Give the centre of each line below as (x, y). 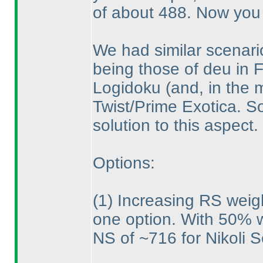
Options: (124, 163)
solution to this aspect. (175, 125)
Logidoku (129, 88)
